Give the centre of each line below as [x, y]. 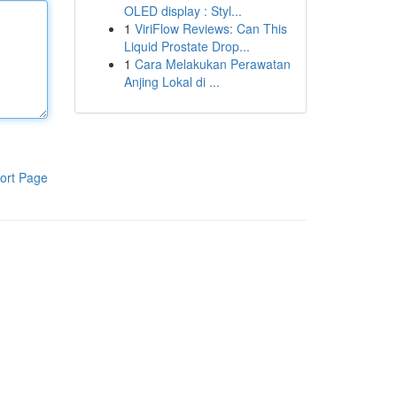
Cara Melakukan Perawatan [212, 64]
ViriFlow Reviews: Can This [210, 28]
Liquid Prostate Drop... [187, 46]
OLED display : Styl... [183, 11]
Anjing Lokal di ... [171, 82]
